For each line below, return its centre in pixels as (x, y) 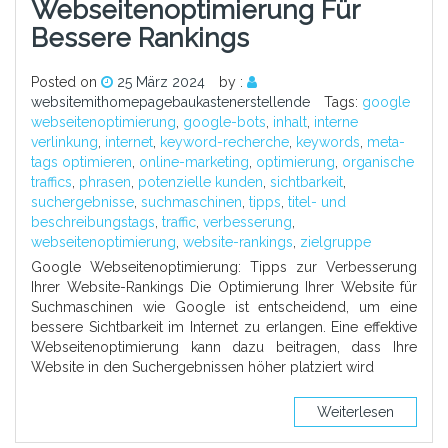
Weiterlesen (355, 412)
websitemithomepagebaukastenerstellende (170, 102)
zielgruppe (335, 242)
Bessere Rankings (140, 38)
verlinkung (64, 142)
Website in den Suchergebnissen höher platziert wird (202, 367)
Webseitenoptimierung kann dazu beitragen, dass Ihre (224, 347)
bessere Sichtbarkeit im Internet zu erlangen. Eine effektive (224, 327)
